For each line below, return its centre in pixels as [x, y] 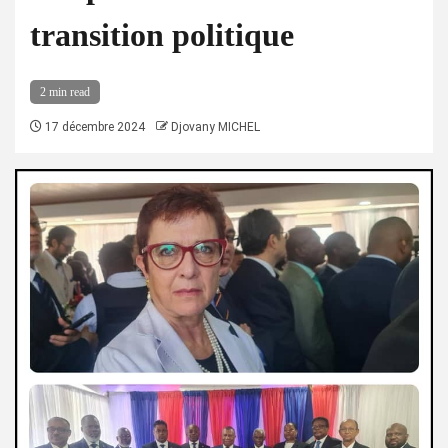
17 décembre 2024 [93, 127]
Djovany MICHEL [215, 127]
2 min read [65, 92]
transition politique [162, 35]
